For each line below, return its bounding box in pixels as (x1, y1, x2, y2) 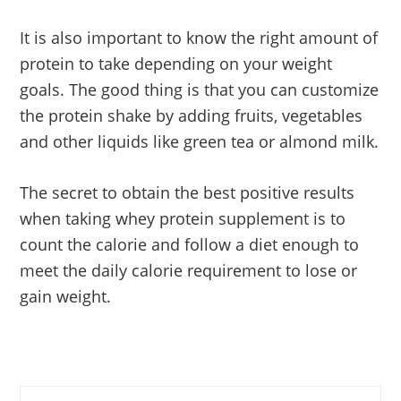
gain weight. (20, 285, 112, 307)
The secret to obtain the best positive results (20, 181, 355, 203)
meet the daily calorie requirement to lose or (20, 259, 358, 281)
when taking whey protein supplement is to (20, 207, 346, 229)
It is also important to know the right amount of (20, 26, 379, 48)
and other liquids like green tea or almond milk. (20, 130, 380, 152)
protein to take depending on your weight (20, 52, 333, 74)
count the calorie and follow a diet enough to (20, 233, 360, 255)
